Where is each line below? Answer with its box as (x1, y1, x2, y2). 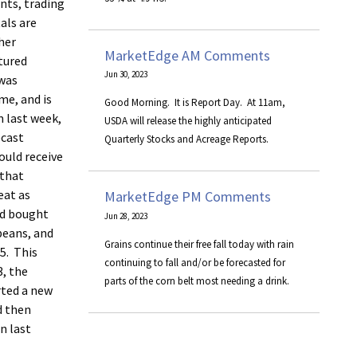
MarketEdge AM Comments (104, 46, 270, 65)
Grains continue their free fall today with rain (104, 237, 294, 251)
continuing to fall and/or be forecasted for (104, 255, 285, 269)
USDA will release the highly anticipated (104, 114, 272, 128)
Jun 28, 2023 (104, 210, 147, 222)
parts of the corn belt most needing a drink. (104, 273, 289, 288)
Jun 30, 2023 (104, 69, 147, 80)
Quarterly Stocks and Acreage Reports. (104, 132, 269, 147)
